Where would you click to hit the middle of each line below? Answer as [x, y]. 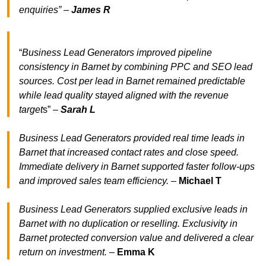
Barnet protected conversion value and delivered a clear [136, 238]
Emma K [136, 252]
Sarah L [78, 110]
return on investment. [63, 252]
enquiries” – [45, 10]
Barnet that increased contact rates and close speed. [129, 153]
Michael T [200, 181]
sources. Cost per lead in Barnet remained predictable [132, 81]
